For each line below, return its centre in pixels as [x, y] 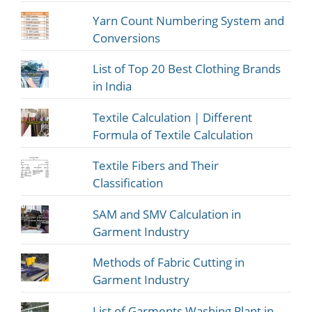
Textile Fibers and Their [156, 166]
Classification [128, 183]
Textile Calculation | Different [173, 117]
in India [112, 86]
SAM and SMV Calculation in [167, 214]
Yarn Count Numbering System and [189, 20]
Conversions [127, 38]
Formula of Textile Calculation [173, 134]
